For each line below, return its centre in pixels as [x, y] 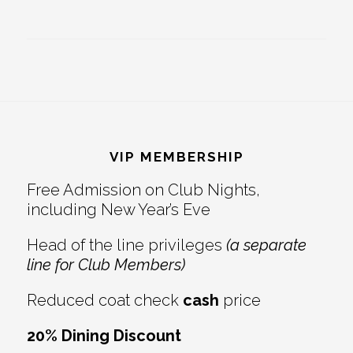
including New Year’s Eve [118, 210]
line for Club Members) [106, 265]
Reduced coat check [104, 301]
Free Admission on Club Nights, [143, 190]
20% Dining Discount [104, 336]
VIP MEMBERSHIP [176, 157]
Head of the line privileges [126, 245]
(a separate [266, 245]
